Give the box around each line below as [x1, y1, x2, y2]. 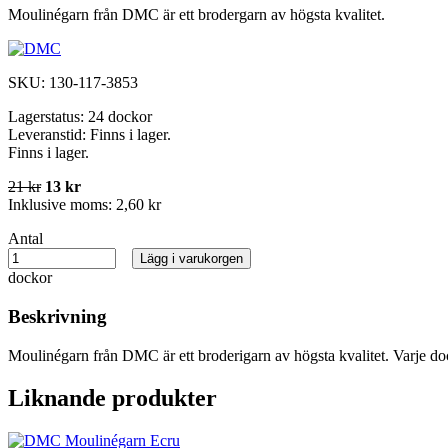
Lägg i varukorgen [140, 251, 243, 267]
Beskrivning [8, 306, 107, 328]
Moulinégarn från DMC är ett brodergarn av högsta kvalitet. [8, 6, 385, 24]
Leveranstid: [8, 126, 90, 144]
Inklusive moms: [8, 196, 116, 214]
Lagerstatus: [8, 108, 88, 126]
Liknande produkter [8, 384, 217, 411]
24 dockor [88, 108, 152, 126]
